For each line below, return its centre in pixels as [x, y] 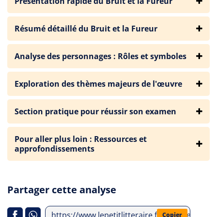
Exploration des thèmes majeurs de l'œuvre [98, 84]
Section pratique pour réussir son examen [95, 111]
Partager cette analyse [62, 190]
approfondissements [54, 149]
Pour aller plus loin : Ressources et [81, 139]
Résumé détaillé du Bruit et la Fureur [86, 29]
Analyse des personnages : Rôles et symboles [101, 56]
